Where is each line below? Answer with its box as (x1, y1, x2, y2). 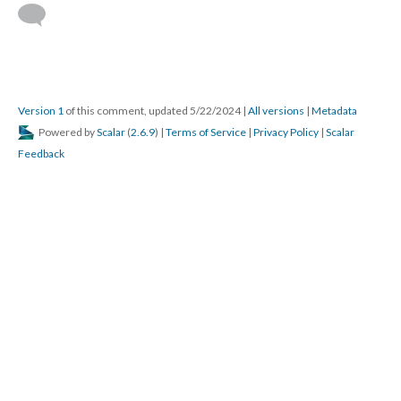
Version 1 (18, 104, 64, 117)
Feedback (18, 147, 64, 160)
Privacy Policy (253, 125, 319, 139)
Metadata (311, 104, 357, 117)
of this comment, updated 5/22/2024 (64, 104, 243, 117)
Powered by (37, 125, 97, 139)
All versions (248, 104, 304, 117)
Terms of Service (166, 125, 246, 139)
